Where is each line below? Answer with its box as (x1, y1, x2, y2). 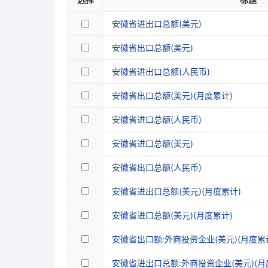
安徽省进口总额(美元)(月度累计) (112, 210, 233, 220)
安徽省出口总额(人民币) (112, 162, 202, 172)
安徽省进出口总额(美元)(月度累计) (112, 186, 241, 196)
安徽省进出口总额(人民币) (112, 66, 210, 77)
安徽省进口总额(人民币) (112, 114, 202, 124)
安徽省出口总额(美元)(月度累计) (112, 90, 233, 100)
